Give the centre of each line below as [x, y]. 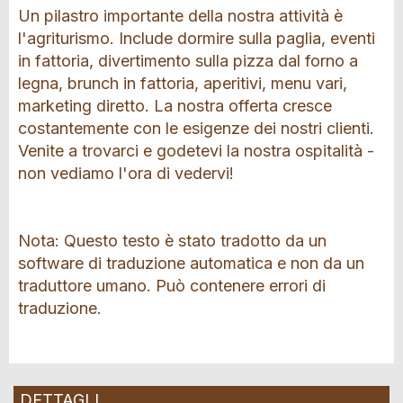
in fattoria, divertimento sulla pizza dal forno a [188, 60]
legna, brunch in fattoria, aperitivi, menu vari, [183, 83]
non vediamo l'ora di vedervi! [126, 173]
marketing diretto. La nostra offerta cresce [175, 105]
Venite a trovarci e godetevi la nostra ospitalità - [196, 150]
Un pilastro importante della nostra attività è [180, 15]
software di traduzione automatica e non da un [191, 263]
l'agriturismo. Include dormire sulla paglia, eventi [197, 38]
